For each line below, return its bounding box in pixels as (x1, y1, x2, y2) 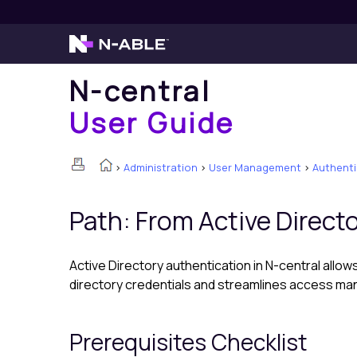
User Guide (69, 104, 235, 141)
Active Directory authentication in (69, 257, 265, 275)
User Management (209, 160, 301, 175)
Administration (124, 160, 198, 175)
